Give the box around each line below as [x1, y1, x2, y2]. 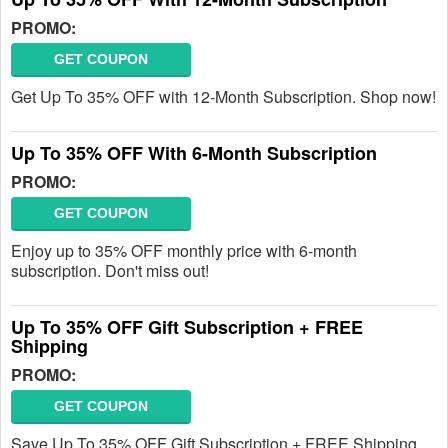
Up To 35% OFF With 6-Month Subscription [11, 140, 377, 166]
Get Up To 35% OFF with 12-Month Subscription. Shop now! [11, 85, 436, 108]
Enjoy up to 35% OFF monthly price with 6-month [11, 239, 357, 262]
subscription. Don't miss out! [11, 259, 209, 282]
